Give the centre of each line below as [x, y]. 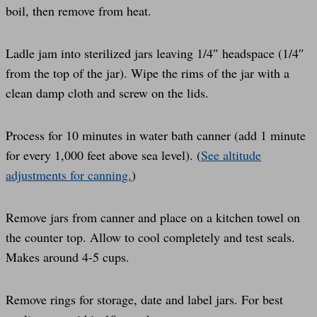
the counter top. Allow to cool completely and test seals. [150, 237]
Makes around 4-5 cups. [68, 257]
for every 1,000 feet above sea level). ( [103, 155]
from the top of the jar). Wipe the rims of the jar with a [148, 73]
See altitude [231, 155]
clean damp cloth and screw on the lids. [107, 92]
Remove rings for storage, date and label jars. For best [144, 299]
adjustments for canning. [69, 174]
